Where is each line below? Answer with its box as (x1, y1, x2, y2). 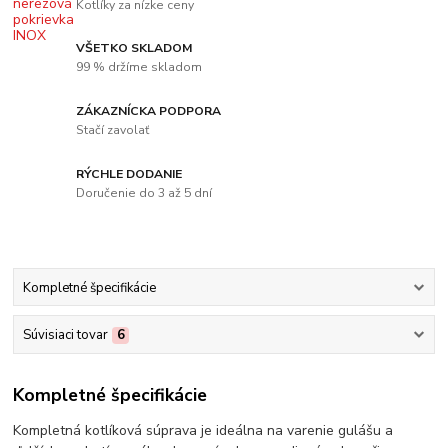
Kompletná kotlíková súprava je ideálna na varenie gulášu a (13, 421, 394, 441)
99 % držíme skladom (76, 59, 203, 76)
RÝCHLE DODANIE (76, 165, 183, 182)
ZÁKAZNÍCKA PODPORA (76, 102, 222, 119)
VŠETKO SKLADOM (76, 39, 194, 56)
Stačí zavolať (76, 122, 150, 139)
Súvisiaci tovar (22, 325, 108, 344)
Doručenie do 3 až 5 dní (76, 185, 213, 202)
